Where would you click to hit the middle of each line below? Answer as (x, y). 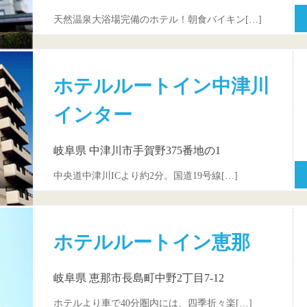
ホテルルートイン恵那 (152, 243)
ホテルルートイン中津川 (161, 86)
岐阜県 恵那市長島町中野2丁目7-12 (139, 278)
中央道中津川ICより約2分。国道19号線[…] (146, 176)
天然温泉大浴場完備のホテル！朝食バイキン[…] (158, 20)
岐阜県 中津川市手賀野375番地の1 (137, 150)
